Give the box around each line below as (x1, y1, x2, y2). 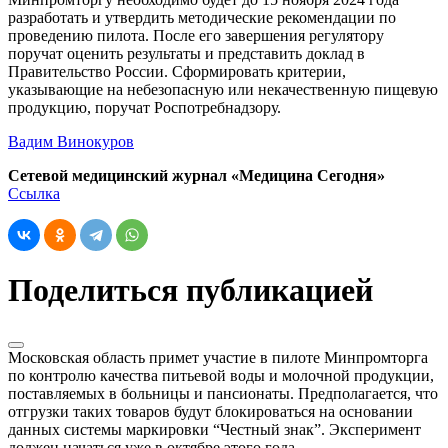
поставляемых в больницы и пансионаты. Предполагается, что (8, 384, 438, 402)
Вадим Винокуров (8, 132, 134, 150)
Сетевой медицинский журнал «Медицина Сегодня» (8, 166, 385, 184)
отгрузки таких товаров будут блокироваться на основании (8, 402, 413, 420)
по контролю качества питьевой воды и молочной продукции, (8, 366, 434, 384)
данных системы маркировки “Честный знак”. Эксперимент (8, 420, 421, 438)
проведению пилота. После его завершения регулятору (8, 26, 384, 44)
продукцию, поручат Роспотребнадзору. (8, 98, 281, 116)
